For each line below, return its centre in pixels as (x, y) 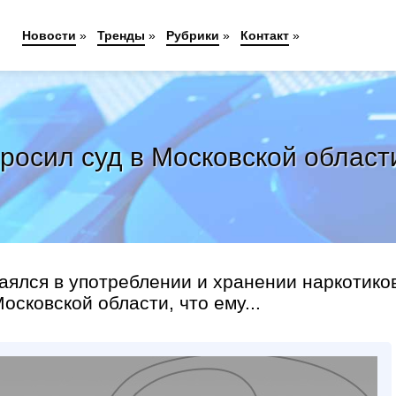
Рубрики (192, 35)
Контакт (264, 35)
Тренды (121, 35)
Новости (49, 35)
